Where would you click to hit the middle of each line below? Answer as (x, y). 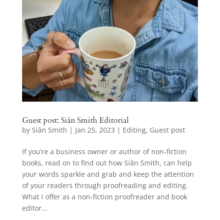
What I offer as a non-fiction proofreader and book (104, 197)
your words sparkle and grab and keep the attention (108, 174)
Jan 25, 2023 (95, 130)
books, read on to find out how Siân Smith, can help (107, 163)
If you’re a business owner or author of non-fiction (104, 152)
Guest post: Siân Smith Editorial (75, 121)
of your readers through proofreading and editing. (105, 186)
